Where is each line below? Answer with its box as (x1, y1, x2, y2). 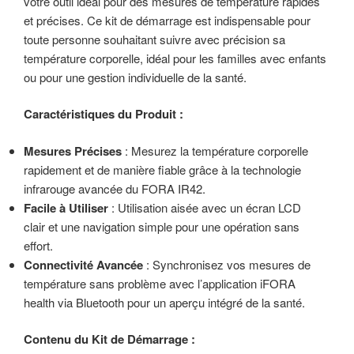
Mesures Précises (24, 141, 122, 160)
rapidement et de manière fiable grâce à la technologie (24, 160, 301, 178)
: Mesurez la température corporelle (122, 141, 308, 159)
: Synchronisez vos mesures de (143, 255, 311, 273)
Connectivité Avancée (24, 255, 143, 273)
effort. (24, 236, 53, 254)
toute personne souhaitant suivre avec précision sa (24, 30, 285, 47)
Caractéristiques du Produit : (24, 105, 183, 123)
